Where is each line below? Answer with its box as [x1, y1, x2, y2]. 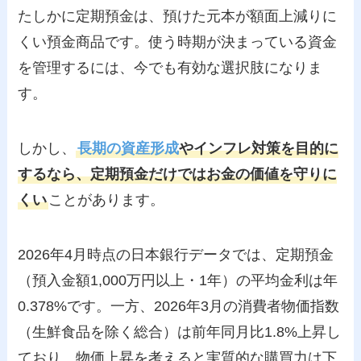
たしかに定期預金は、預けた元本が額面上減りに [18, 8, 338, 25]
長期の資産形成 [77, 139, 180, 156]
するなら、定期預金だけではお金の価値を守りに [18, 165, 338, 182]
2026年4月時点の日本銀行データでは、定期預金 [18, 246, 334, 263]
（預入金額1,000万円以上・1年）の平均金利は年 [18, 272, 338, 288]
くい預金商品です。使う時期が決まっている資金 [18, 34, 338, 51]
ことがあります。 [48, 191, 165, 208]
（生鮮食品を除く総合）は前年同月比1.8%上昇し [18, 323, 342, 340]
